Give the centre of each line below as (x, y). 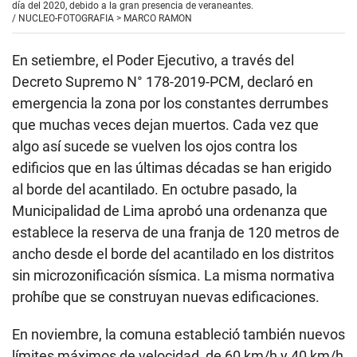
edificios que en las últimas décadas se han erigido (172, 168)
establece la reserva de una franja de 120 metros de (176, 233)
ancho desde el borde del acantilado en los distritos (173, 254)
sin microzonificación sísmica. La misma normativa (173, 276)
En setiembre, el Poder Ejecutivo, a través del (153, 61)
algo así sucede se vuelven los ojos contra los (155, 147)
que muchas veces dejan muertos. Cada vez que (165, 125)
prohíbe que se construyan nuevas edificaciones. (166, 297)
